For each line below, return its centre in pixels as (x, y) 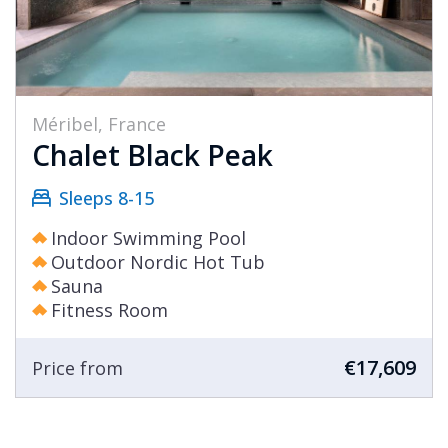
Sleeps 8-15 (106, 198)
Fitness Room (109, 310)
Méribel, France (99, 124)
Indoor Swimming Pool (148, 238)
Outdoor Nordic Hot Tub (158, 262)
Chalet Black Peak (152, 155)
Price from (77, 367)
